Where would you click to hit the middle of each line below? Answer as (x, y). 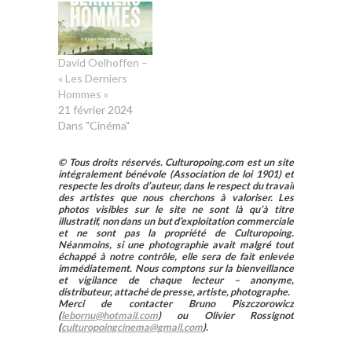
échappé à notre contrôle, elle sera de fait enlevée (176, 257)
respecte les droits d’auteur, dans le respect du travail (176, 186)
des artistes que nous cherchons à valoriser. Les (176, 198)
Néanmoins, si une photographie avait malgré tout (176, 245)
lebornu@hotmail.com (110, 316)
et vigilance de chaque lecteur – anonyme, (176, 280)
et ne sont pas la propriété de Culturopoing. (176, 233)
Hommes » (83, 94)
